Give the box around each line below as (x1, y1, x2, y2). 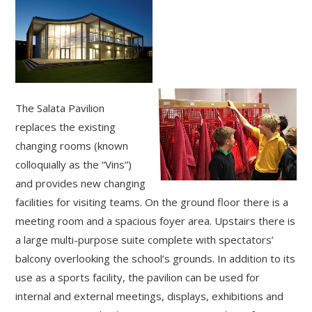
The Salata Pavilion (15, 101, 105, 116)
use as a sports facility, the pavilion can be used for (15, 270, 260, 285)
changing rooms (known (15, 139, 129, 153)
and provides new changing (15, 176, 146, 191)
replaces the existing (15, 120, 116, 134)
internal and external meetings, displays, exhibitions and (15, 289, 284, 304)
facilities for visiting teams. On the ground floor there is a (15, 195, 289, 210)
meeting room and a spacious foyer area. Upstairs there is (15, 214, 296, 228)
